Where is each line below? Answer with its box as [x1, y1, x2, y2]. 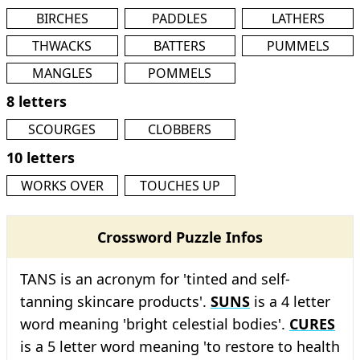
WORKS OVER [20, 177, 104, 194]
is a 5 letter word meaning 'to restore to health [20, 337, 340, 356]
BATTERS [153, 37, 207, 55]
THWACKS [32, 37, 92, 55]
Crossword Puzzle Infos [97, 227, 263, 247]
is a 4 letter [250, 292, 330, 311]
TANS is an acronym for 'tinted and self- [20, 269, 290, 288]
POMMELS [148, 64, 212, 82]
